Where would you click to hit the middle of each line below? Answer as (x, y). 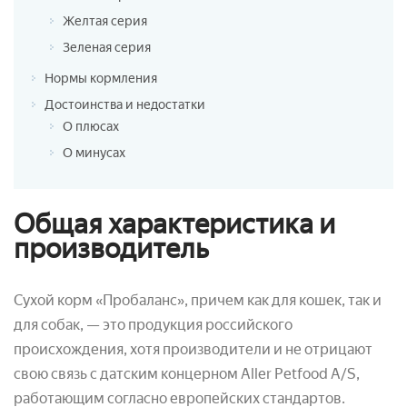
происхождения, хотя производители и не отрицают (193, 349)
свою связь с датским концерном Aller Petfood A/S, (187, 373)
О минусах (94, 153)
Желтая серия (105, 21)
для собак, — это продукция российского (153, 324)
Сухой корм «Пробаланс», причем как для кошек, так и (198, 300)
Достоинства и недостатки (125, 104)
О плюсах (91, 126)
